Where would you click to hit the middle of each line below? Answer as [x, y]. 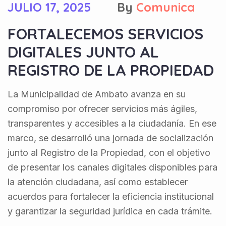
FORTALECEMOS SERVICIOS [105, 34]
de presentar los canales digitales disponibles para [112, 167]
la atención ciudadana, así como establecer [98, 182]
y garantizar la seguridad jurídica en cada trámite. [110, 211]
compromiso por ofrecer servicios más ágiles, [102, 108]
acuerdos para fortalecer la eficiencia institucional [111, 196]
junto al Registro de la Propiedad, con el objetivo [109, 152]
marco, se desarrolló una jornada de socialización [110, 138]
